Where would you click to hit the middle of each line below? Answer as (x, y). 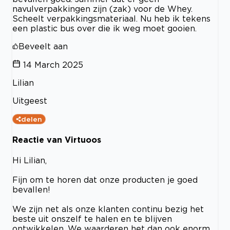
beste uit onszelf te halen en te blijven (92, 219)
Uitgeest (30, 100)
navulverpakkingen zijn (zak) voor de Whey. (102, 8)
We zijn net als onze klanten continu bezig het (108, 209)
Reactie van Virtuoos (57, 139)
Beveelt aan (43, 46)
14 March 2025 (53, 64)
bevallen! (31, 190)
